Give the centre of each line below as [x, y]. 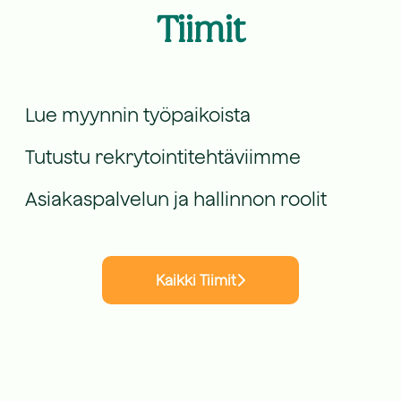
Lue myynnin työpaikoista [138, 115]
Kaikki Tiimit [196, 280]
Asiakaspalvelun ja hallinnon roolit [176, 199]
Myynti [74, 56]
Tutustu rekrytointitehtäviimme [163, 157]
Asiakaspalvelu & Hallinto [167, 141]
